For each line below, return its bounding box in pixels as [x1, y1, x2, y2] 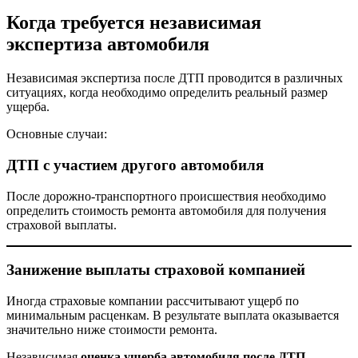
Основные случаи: [6, 127, 107, 141]
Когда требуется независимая [6, 12, 261, 34]
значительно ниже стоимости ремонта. [6, 323, 217, 337]
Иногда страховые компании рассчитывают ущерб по [6, 294, 299, 308]
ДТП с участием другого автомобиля [6, 156, 264, 173]
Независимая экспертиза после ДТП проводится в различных [6, 71, 343, 86]
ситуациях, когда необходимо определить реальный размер [6, 86, 328, 100]
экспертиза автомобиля [6, 34, 209, 55]
